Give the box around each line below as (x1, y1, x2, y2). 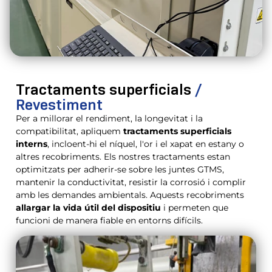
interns (16, 138, 47, 149)
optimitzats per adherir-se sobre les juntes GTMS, (16, 163, 224, 175)
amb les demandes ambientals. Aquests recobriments (16, 189, 244, 200)
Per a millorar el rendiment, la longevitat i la (16, 112, 203, 124)
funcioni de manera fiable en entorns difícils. (16, 214, 203, 226)
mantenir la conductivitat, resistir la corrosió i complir (16, 176, 246, 188)
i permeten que (161, 202, 228, 213)
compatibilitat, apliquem (16, 125, 123, 137)
